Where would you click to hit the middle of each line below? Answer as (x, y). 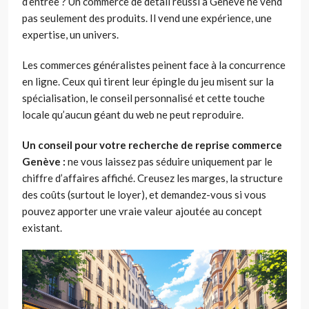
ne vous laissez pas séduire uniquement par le (169, 161)
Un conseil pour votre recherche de (109, 144)
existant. (42, 227)
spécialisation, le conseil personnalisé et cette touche (143, 98)
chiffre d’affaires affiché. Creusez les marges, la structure (152, 178)
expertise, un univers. (70, 34)
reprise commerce (239, 144)
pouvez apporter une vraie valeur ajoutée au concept (142, 211)
